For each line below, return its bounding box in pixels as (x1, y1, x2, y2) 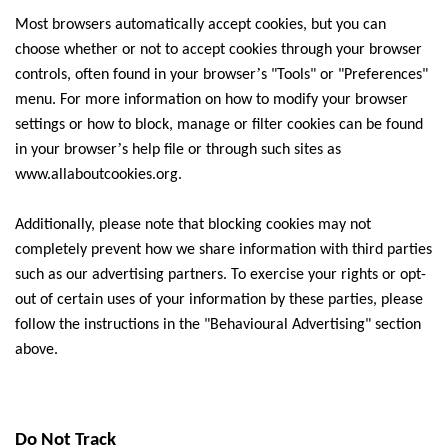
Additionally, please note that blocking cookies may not (15, 217, 371, 233)
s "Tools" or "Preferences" (261, 67, 428, 83)
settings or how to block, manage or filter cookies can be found (15, 117, 423, 133)
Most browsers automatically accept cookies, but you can (15, 17, 386, 33)
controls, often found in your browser (15, 67, 256, 83)
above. (15, 342, 58, 358)
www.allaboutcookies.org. (15, 167, 182, 183)
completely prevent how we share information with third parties (15, 242, 432, 258)
